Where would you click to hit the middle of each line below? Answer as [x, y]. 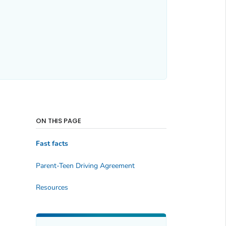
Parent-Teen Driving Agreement [85, 165]
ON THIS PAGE [59, 121]
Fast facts [52, 144]
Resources [52, 188]
